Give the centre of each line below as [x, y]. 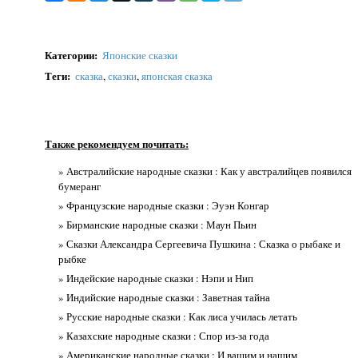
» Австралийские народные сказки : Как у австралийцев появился [205, 171]
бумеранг [80, 187]
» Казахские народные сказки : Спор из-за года [164, 336]
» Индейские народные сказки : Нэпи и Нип [156, 278]
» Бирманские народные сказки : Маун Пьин [157, 225]
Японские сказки [140, 55]
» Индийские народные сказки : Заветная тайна [164, 298]
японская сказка [177, 76]
